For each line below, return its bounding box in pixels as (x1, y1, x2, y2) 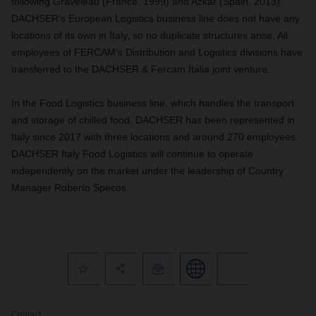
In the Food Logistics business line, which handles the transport (11, 97, 294, 109)
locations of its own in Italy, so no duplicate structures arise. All (11, 30, 288, 41)
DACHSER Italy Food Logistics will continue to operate (11, 148, 253, 159)
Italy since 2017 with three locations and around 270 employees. (11, 131, 298, 142)
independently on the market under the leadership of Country (11, 165, 284, 176)
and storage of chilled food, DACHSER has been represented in (11, 114, 295, 126)
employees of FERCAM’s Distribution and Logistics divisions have (11, 47, 303, 58)
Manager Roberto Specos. (11, 182, 129, 193)
